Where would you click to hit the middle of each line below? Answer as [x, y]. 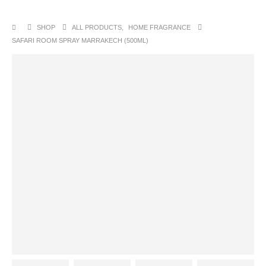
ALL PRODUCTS [97, 27]
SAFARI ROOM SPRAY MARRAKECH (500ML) [80, 40]
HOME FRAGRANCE [159, 27]
